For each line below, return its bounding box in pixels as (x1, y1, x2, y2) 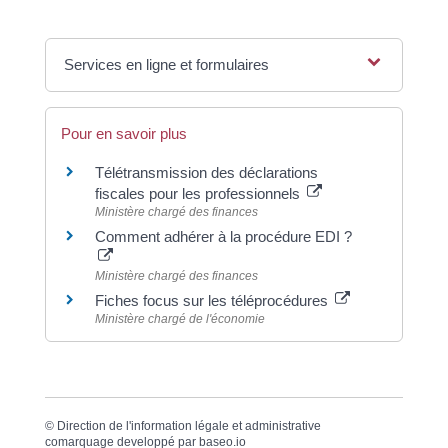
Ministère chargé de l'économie (94, 311, 265, 326)
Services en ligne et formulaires (64, 55, 270, 73)
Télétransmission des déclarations (94, 163, 318, 181)
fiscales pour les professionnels (94, 184, 304, 202)
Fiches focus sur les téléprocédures (94, 291, 332, 309)
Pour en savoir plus (60, 124, 187, 142)
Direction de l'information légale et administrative (56, 418, 321, 433)
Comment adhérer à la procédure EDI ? (94, 227, 352, 245)
